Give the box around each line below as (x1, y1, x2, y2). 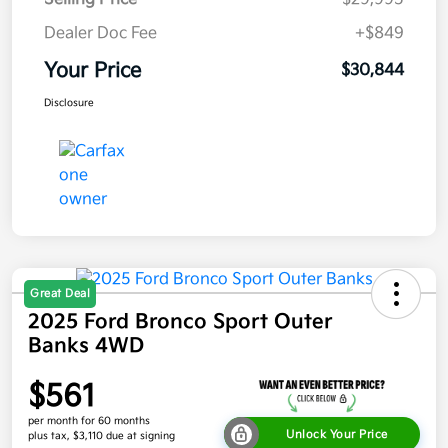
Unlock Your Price (286, 428, 388, 442)
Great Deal (30, 287, 90, 301)
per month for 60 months (28, 415, 150, 428)
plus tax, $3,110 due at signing (28, 430, 175, 443)
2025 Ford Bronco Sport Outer (28, 310, 332, 335)
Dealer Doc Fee (44, 24, 157, 44)
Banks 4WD (28, 334, 144, 359)
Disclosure (44, 97, 94, 110)
